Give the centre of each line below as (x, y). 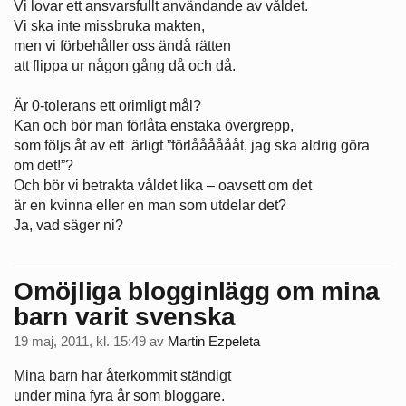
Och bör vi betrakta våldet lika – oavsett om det (163, 186)
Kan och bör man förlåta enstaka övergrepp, (154, 126)
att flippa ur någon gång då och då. (125, 66)
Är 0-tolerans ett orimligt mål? (107, 106)
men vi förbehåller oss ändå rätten (122, 46)
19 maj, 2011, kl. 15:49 (80, 341)
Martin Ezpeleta (214, 341)
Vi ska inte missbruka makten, (109, 26)
